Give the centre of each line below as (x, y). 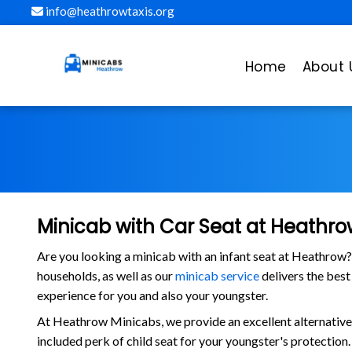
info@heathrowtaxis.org (109, 11)
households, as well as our (106, 276)
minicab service (217, 276)
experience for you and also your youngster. (152, 295)
